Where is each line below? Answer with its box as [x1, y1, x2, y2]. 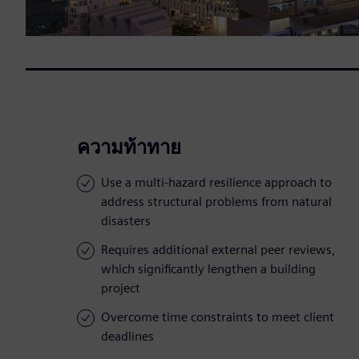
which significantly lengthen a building [101, 261, 316, 277]
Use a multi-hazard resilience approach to [101, 175, 332, 191]
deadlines [101, 329, 154, 345]
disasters [101, 213, 151, 229]
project [101, 280, 140, 296]
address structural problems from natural [101, 194, 332, 210]
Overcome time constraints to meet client [101, 309, 334, 325]
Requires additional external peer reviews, [101, 242, 336, 258]
